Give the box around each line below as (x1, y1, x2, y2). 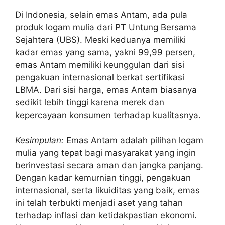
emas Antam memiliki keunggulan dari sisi (15, 59, 184, 70)
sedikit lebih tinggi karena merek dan (15, 97, 164, 107)
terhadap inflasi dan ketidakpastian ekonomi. (15, 210, 197, 221)
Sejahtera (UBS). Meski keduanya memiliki (15, 34, 186, 45)
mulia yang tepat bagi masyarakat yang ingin (15, 148, 196, 158)
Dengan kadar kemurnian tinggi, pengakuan (15, 173, 191, 183)
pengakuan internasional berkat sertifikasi (15, 72, 184, 82)
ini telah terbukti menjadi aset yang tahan (15, 198, 183, 208)
